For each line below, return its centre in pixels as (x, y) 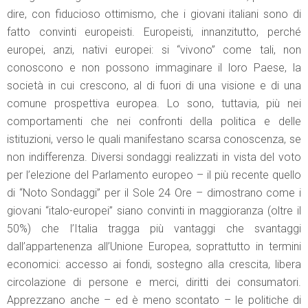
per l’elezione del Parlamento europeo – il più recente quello (154, 175)
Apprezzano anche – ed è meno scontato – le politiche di (154, 300)
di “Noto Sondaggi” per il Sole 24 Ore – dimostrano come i (154, 192)
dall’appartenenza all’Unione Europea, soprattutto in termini (154, 246)
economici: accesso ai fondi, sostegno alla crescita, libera (154, 264)
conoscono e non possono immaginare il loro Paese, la (154, 67)
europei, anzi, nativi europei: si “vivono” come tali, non (154, 49)
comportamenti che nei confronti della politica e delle (154, 121)
